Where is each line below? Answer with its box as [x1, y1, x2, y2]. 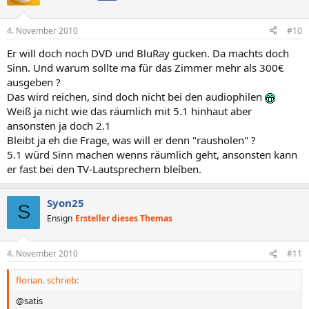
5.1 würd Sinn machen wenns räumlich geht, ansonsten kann [7, 147, 297, 161]
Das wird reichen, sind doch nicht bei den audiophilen [7, 89, 265, 103]
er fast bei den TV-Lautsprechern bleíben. [7, 161, 201, 176]
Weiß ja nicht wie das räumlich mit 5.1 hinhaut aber [7, 103, 252, 118]
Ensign [47, 212, 72, 224]
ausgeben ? [7, 74, 61, 89]
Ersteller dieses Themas [75, 212, 172, 224]
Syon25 [47, 195, 84, 210]
